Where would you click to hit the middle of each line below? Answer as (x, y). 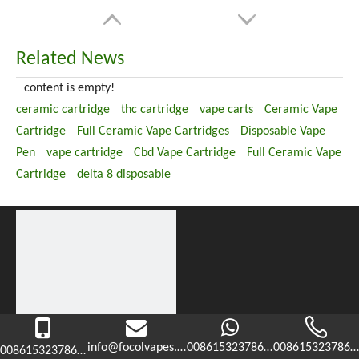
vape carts (226, 110)
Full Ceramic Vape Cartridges (153, 131)
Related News (70, 59)
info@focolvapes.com (143, 348)
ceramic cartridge (63, 110)
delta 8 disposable (124, 175)
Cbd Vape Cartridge (185, 153)
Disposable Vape (283, 131)
